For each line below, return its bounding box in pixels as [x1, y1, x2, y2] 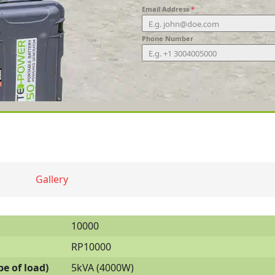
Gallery [36, 172, 68, 187]
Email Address [142, 4, 191, 14]
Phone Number [142, 34, 193, 44]
